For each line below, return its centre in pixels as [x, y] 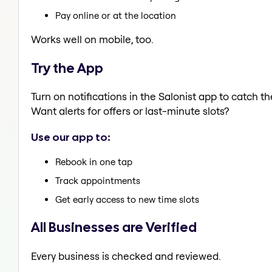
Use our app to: [71, 137]
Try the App [67, 68]
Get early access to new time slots [127, 200]
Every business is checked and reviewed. [126, 256]
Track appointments [98, 181]
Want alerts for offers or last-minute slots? [130, 111]
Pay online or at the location [116, 15]
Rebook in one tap [94, 162]
